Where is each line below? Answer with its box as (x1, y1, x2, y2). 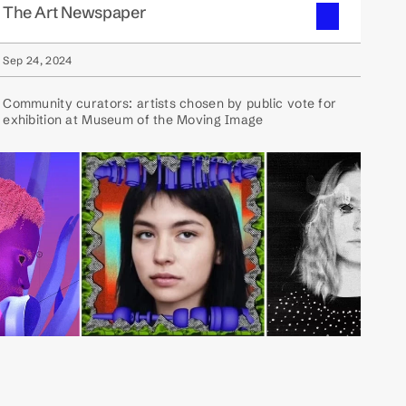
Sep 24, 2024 (3, 53, 72, 67)
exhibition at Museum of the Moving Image (3, 111, 264, 128)
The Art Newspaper (3, 2, 147, 23)
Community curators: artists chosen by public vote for (3, 95, 337, 111)
